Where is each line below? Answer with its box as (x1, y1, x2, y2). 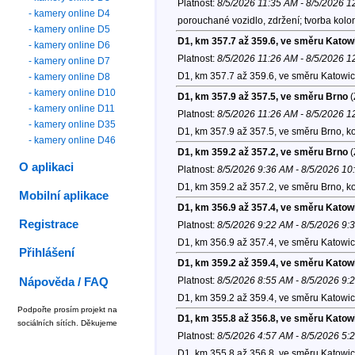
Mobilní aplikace (19, 189, 109, 203)
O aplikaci (19, 160, 74, 174)
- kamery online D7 (29, 55, 111, 67)
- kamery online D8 (29, 71, 111, 82)
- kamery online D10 (29, 86, 116, 98)
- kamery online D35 (29, 118, 116, 130)
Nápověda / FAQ (19, 275, 109, 288)
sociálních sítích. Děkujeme (17, 318, 117, 327)
